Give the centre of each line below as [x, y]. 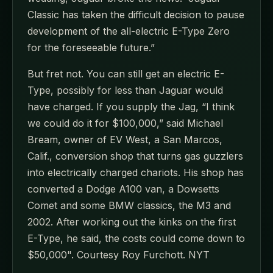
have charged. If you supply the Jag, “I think [131, 107]
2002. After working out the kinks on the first [132, 222]
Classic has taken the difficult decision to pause [136, 15]
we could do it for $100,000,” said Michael [125, 123]
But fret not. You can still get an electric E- [126, 74]
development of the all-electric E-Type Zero [129, 31]
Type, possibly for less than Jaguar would [125, 90]
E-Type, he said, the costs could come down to [136, 238]
